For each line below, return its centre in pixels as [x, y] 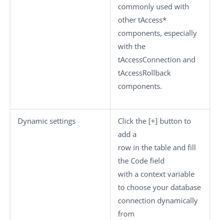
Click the [133, 121]
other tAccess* [142, 19]
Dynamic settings [47, 121]
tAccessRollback [144, 72]
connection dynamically [158, 200]
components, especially [157, 33]
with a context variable [156, 174]
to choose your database [159, 187]
